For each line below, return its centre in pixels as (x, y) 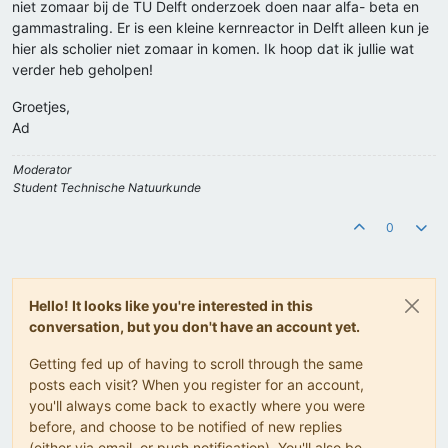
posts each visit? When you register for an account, (196, 385)
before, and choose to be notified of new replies (185, 427)
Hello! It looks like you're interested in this (171, 306)
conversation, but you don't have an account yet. (194, 327)
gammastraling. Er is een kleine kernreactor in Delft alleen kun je (220, 28)
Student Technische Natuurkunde (107, 188)
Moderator (42, 170)
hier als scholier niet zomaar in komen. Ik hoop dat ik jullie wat (213, 49)
